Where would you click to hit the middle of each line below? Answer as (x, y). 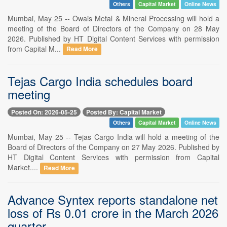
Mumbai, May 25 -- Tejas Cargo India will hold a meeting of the (113, 137)
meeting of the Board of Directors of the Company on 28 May (113, 28)
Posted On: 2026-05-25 (44, 112)
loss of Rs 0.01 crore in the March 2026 (113, 212)
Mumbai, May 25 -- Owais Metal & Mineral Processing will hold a (113, 18)
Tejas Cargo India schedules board (100, 81)
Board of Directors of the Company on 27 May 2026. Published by (113, 147)
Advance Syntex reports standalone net (113, 199)
